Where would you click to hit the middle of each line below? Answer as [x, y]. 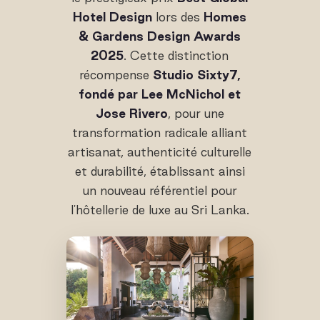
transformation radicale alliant [160, 132]
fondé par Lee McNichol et [160, 94]
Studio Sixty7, [196, 75]
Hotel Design [113, 17]
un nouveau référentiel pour [160, 190]
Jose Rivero [131, 113]
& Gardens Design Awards [160, 36]
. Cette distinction [176, 55]
